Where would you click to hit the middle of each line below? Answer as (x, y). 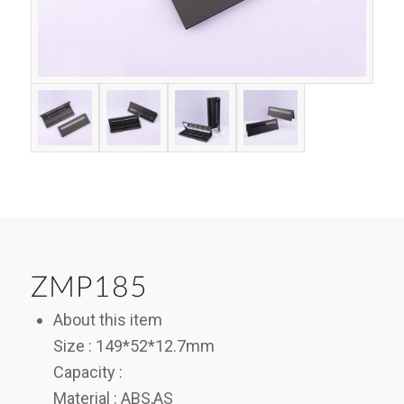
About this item (107, 320)
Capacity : (87, 372)
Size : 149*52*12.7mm (133, 346)
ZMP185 (89, 288)
